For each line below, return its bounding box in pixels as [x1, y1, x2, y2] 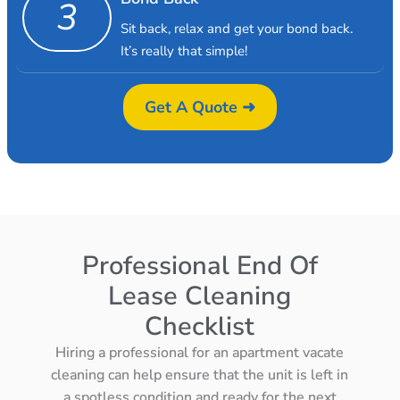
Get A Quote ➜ [145, 96, 255, 118]
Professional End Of [81, 247, 318, 283]
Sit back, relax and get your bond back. [120, 19, 353, 37]
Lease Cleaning [108, 278, 292, 313]
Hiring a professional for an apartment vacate [55, 342, 345, 362]
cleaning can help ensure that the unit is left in [51, 364, 349, 385]
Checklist [145, 308, 255, 344]
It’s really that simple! [120, 41, 247, 60]
